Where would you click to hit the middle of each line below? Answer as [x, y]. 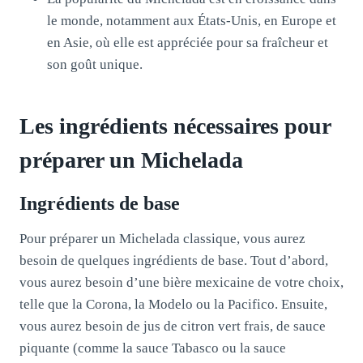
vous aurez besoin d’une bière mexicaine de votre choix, [181, 282]
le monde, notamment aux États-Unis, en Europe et [192, 20]
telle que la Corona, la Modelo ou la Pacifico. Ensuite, [173, 304]
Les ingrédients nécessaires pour [175, 126]
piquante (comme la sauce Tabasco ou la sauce [153, 348]
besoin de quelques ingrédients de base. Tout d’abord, [174, 260]
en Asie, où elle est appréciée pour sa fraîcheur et [188, 42]
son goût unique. [95, 64]
